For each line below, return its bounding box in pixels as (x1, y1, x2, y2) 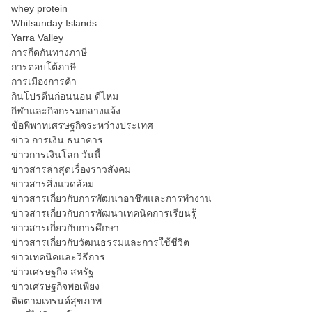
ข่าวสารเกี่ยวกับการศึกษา (11, 222, 119, 233)
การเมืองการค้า (11, 76, 77, 87)
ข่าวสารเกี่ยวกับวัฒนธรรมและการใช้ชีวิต (11, 237, 189, 248)
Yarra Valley (11, 32, 63, 43)
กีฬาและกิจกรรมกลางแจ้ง (11, 105, 120, 116)
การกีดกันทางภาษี (11, 47, 87, 58)
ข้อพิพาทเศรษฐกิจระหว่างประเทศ (11, 120, 153, 131)
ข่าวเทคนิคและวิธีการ (11, 251, 105, 263)
